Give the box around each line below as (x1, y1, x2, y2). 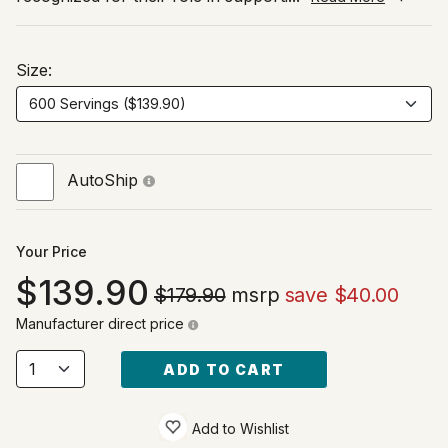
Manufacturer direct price (16, 314, 188, 332)
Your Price (16, 242, 87, 260)
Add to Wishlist (192, 419, 289, 437)
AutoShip (67, 170, 143, 191)
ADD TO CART (163, 360, 285, 378)
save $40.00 (284, 282, 399, 307)
